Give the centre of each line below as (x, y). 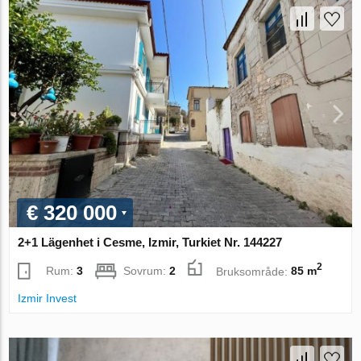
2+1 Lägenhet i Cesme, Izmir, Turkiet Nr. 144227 (150, 242)
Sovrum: (147, 271)
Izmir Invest (48, 299)
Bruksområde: (254, 271)
